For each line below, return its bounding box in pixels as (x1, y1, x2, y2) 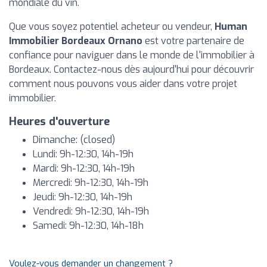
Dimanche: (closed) (33, 133, 115, 146)
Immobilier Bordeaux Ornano (9, 35, 142, 47)
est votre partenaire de (142, 35, 244, 47)
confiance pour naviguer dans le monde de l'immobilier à (9, 49, 254, 61)
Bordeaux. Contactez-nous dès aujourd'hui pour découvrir (9, 63, 254, 76)
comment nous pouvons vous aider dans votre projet (9, 77, 237, 90)
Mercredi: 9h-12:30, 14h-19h (33, 176, 148, 189)
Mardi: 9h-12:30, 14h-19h (33, 162, 135, 175)
